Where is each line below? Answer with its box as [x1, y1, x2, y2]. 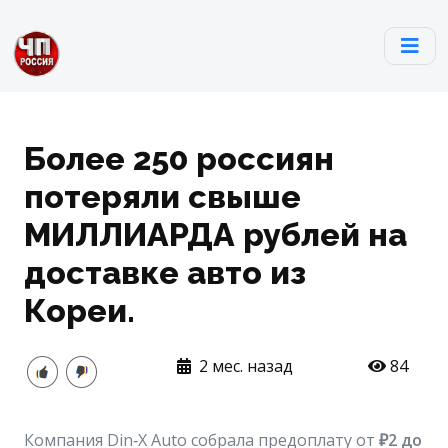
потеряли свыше [24, 178, 301, 216]
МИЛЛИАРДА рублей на [24, 216, 407, 254]
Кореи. [24, 292, 135, 330]
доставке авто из [24, 254, 306, 292]
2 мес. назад [195, 355, 293, 377]
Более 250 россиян [24, 140, 334, 178]
